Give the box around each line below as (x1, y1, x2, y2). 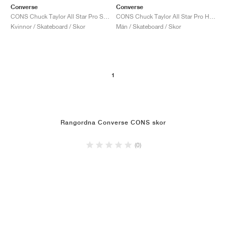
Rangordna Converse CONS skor (60, 119, 166, 126)
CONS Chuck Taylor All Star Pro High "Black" (209, 12, 215, 20)
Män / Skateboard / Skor (116, 22, 181, 30)
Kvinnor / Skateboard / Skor (11, 22, 85, 30)
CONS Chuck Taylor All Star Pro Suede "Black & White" (103, 12, 109, 20)
